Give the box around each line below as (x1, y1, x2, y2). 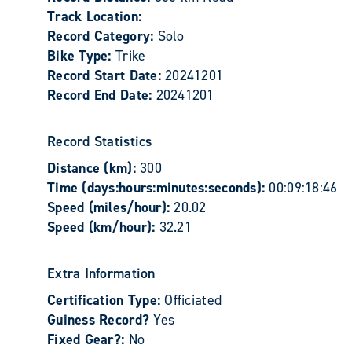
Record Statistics (47, 132, 152, 151)
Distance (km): (47, 159, 141, 178)
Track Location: (47, 7, 142, 26)
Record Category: (47, 27, 158, 46)
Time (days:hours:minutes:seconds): (47, 178, 269, 197)
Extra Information (47, 264, 156, 283)
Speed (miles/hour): (47, 198, 174, 217)
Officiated (164, 291, 222, 310)
